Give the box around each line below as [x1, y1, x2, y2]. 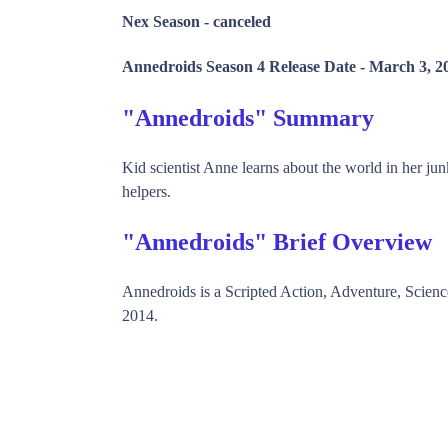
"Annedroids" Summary [122, 105, 374, 132]
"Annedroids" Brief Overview [122, 228, 432, 255]
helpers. [122, 182, 171, 200]
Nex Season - [122, 12, 213, 30]
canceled [213, 12, 271, 30]
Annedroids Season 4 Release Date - [122, 57, 369, 75]
